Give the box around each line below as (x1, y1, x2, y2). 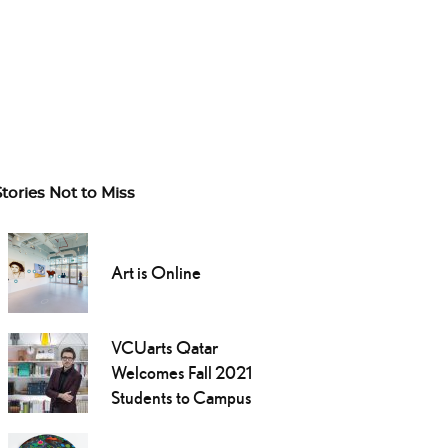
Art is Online (110, 262, 201, 284)
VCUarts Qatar (110, 337, 218, 359)
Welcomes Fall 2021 (110, 362, 252, 384)
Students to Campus (110, 387, 252, 409)
